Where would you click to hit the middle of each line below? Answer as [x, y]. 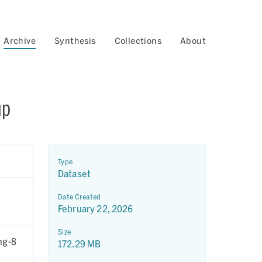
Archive [20, 41]
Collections [138, 41]
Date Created [80, 196]
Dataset [75, 173]
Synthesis [75, 41]
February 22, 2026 [96, 208]
